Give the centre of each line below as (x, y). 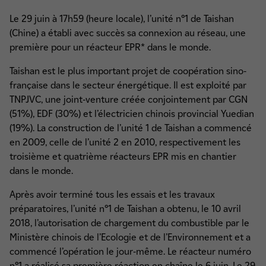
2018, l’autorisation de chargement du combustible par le (129, 223)
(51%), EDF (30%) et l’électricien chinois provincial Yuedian (132, 114)
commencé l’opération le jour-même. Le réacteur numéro (130, 251)
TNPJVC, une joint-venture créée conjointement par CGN (129, 99)
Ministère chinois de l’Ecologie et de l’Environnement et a (130, 237)
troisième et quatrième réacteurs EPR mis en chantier (123, 156)
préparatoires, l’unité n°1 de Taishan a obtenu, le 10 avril (125, 209)
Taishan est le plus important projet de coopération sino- (128, 71)
